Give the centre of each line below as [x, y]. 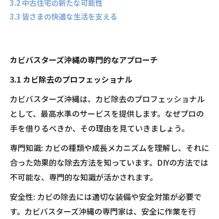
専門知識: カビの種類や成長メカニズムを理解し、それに [109, 148]
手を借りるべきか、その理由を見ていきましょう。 [99, 128]
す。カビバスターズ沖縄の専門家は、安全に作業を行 [103, 211]
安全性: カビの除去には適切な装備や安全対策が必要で [106, 197]
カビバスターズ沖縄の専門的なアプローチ [84, 60]
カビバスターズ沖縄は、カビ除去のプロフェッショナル [107, 99]
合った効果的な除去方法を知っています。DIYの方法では [109, 162]
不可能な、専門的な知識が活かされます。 [84, 177]
